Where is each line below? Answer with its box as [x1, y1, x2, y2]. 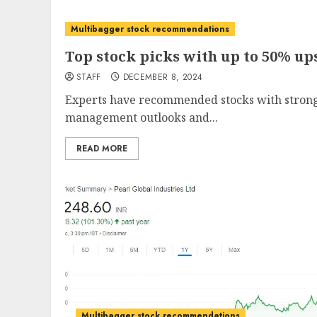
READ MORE [76, 142, 127, 155]
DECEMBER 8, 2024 [122, 71, 203, 83]
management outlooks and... [65, 110, 218, 125]
